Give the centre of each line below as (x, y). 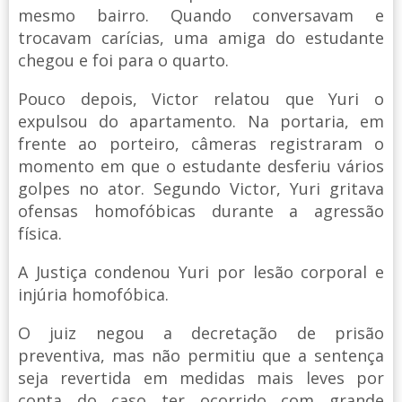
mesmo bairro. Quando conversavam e (201, 15)
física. (40, 233)
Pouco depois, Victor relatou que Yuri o (201, 98)
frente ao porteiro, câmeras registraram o (201, 143)
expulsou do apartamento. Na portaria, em (201, 121)
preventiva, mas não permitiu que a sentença (201, 355)
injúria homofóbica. (93, 294)
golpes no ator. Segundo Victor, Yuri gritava (201, 188)
